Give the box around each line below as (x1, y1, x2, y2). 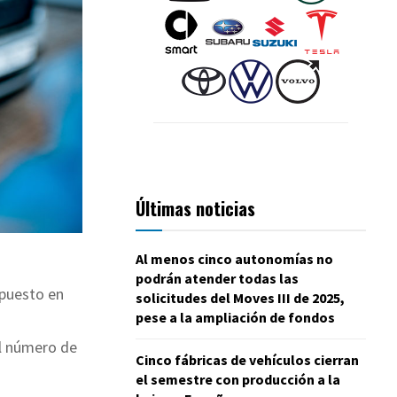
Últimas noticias (136, 194, 255, 222)
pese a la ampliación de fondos (136, 307, 335, 326)
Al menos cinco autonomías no (136, 249, 333, 268)
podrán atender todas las (136, 269, 299, 287)
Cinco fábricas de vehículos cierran (136, 350, 359, 369)
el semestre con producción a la (136, 370, 340, 388)
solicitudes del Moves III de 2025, (136, 288, 345, 307)
